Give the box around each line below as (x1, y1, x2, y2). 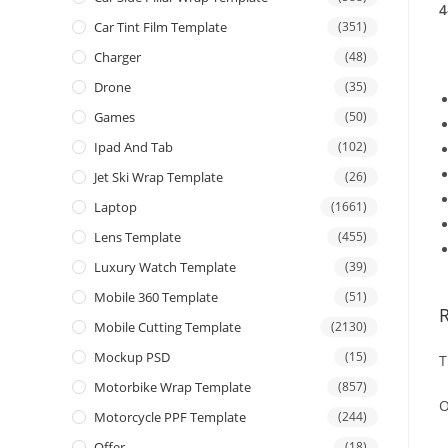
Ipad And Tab (94, 138, 173, 157)
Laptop (94, 198, 137, 217)
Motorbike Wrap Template (94, 378, 251, 397)
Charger (94, 48, 141, 67)
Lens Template (94, 228, 181, 247)
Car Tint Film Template (94, 18, 227, 37)
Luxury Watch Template (94, 258, 236, 277)
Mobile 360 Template (94, 288, 218, 307)
